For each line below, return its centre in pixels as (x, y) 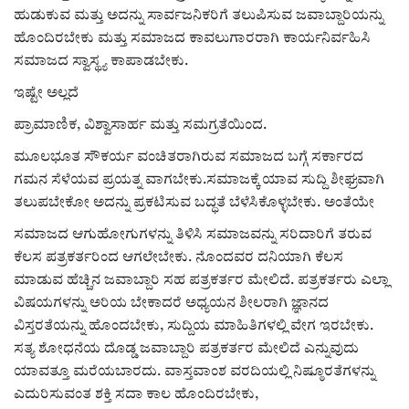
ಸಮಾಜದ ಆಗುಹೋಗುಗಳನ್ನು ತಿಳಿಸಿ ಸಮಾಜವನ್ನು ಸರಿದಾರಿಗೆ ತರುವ (193, 235)
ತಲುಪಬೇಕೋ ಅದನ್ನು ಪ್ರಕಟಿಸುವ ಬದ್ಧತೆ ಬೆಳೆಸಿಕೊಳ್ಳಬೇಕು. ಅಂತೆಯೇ (196, 203)
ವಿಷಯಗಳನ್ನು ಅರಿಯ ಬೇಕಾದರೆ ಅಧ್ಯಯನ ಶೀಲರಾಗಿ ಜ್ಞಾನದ (171, 303)
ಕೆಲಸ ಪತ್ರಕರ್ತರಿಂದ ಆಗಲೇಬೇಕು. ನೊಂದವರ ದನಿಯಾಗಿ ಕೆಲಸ (178, 257)
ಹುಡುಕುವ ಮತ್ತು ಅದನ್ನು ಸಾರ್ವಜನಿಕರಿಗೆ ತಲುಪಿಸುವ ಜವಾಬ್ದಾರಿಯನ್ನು (199, 16)
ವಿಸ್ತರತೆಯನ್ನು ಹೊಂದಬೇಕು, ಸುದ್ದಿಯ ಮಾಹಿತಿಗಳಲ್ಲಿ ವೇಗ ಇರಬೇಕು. (194, 326)
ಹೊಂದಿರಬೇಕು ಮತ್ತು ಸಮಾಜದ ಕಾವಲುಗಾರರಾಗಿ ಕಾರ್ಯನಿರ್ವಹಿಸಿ (192, 38)
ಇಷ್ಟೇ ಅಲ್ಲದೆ (46, 93)
